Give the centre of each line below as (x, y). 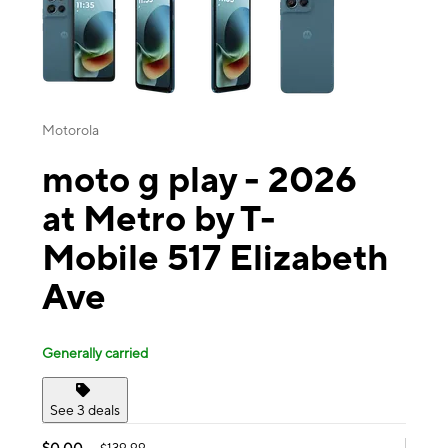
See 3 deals (85, 409)
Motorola (70, 130)
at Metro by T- (159, 218)
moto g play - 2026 (199, 179)
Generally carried (95, 352)
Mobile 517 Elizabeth (215, 257)
